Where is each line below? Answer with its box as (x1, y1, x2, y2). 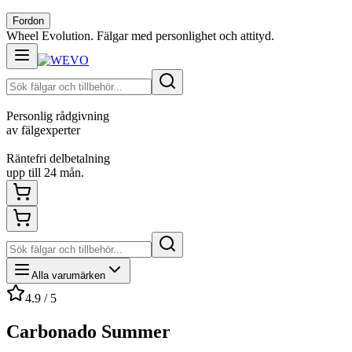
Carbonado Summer (6, 321, 170, 342)
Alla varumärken (31, 269, 105, 281)
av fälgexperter (6, 123, 80, 137)
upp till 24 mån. (6, 166, 84, 179)
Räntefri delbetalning (6, 152, 110, 165)
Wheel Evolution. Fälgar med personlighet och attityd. (6, 29, 274, 42)
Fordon (13, 15, 44, 27)
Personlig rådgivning (6, 109, 109, 123)
